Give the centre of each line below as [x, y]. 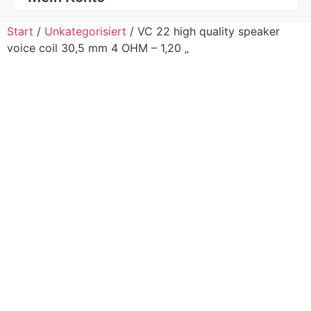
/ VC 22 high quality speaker [203, 32]
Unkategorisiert [85, 32]
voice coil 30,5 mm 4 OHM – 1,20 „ [98, 48]
